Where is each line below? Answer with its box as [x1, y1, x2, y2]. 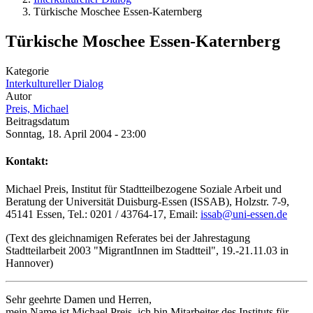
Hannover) [6, 256, 53, 269]
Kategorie [6, 65, 49, 78]
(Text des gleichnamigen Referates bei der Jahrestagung [6, 231, 250, 244]
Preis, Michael [6, 103, 68, 115]
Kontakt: [6, 155, 48, 168]
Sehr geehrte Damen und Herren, [6, 293, 152, 305]
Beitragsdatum [6, 115, 69, 128]
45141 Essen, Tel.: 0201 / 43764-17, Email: [6, 208, 201, 220]
